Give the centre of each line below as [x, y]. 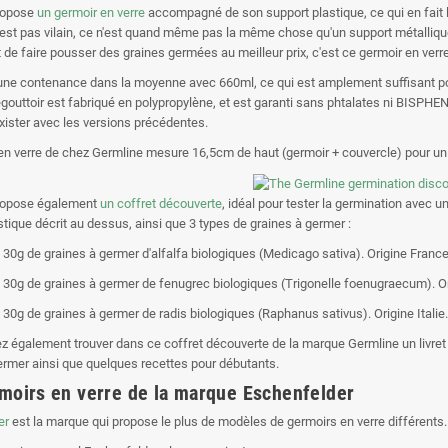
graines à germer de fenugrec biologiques [161, 283]
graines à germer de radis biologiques [149, 313]
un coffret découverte [161, 203]
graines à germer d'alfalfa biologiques [150, 253]
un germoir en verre [91, 13]
